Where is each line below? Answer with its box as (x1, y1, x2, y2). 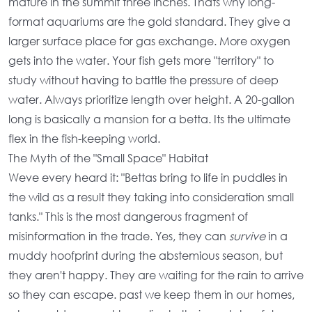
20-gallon (245, 92, 295, 107)
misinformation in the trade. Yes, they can (8, 228, 229, 243)
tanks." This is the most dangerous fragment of (8, 209, 248, 224)
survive (229, 228, 265, 243)
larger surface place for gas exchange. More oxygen (8, 33, 290, 48)
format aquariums (8, 14, 104, 29)
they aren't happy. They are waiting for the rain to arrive (8, 267, 304, 282)
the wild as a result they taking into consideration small (8, 189, 294, 204)
